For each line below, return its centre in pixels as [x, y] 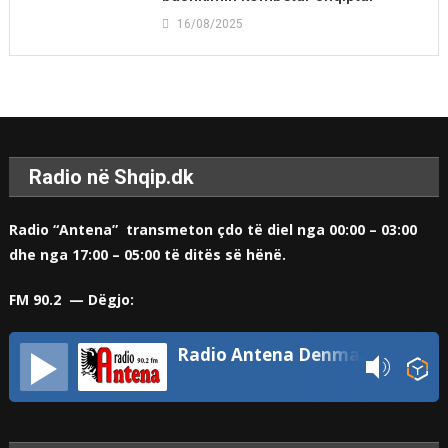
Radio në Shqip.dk [112, 177]
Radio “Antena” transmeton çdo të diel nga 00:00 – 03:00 [213, 230]
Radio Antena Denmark [368, 355]
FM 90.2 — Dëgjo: [72, 300]
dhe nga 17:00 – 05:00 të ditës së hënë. [154, 255]
